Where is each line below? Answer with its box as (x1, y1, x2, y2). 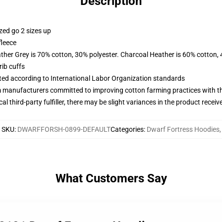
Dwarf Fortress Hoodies (146, 125, 220, 133)
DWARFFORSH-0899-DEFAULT (17, 125, 111, 133)
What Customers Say (55, 171, 167, 185)
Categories (110, 125, 144, 133)
